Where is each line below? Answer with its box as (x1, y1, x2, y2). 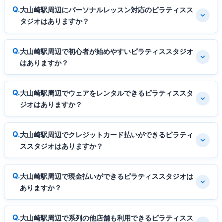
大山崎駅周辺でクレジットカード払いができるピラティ (20, 130, 193, 139)
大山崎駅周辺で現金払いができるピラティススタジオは (20, 171, 193, 180)
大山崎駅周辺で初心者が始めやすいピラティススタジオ (20, 47, 193, 55)
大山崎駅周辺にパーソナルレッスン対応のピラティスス (20, 5, 193, 14)
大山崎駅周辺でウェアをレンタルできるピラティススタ (20, 88, 193, 97)
